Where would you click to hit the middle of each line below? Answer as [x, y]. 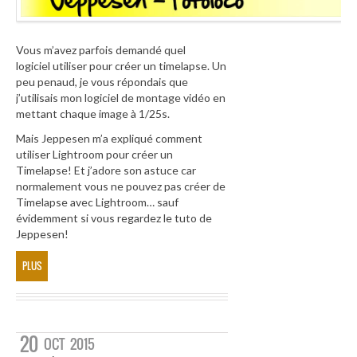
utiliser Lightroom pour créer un [94, 155]
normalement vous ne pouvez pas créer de [121, 186]
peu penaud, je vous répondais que [102, 81]
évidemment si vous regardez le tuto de [114, 218]
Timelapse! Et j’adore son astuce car [106, 171]
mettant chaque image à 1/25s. [93, 113]
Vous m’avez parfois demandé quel [101, 49]
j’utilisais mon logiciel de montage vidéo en [121, 97]
